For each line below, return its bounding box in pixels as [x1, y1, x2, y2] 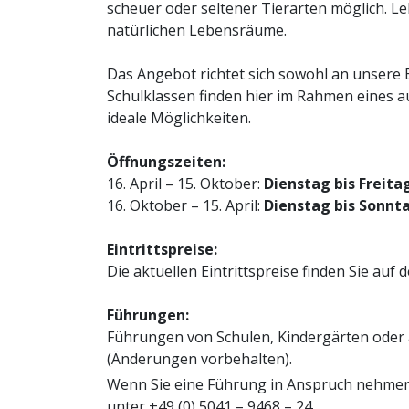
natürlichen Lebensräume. [107, 20, 287, 40]
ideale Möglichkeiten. [107, 108, 251, 128]
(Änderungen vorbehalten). [107, 349, 292, 369]
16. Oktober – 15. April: [107, 195, 264, 215]
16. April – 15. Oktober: [107, 173, 264, 194]
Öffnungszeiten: [107, 152, 225, 172]
